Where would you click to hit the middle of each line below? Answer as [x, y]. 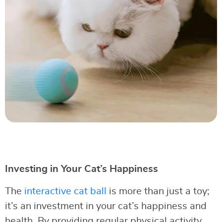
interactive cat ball [65, 191]
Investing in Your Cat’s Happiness [82, 169]
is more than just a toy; [158, 191]
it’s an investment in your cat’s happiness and [106, 206]
